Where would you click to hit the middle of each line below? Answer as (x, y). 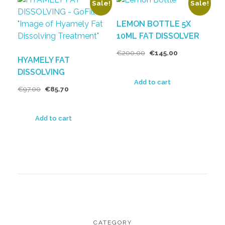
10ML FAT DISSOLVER (158, 36)
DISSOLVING (41, 72)
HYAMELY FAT (44, 60)
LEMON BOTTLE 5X (153, 24)
